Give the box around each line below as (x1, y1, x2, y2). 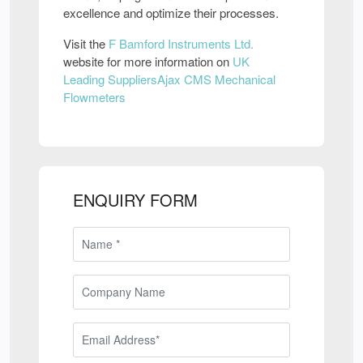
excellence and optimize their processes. (63, 4, 279, 22)
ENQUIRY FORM (73, 188, 198, 212)
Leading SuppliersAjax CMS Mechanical (63, 70, 275, 88)
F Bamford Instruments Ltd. (109, 35, 254, 53)
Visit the (63, 35, 109, 53)
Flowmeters (63, 88, 126, 106)
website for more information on (63, 53, 233, 70)
